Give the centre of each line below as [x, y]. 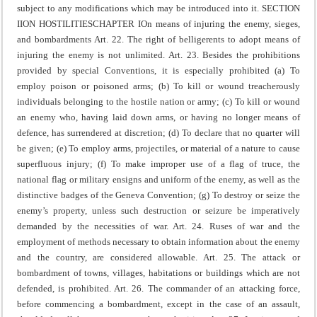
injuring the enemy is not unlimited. [93, 54]
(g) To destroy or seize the [248, 195]
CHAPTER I [117, 23]
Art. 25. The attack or [252, 257]
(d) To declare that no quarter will [233, 132]
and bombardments [54, 39]
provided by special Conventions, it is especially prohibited [143, 70]
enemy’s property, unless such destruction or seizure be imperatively [158, 210]
